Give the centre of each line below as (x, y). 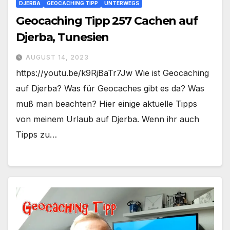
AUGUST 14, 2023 (57, 57)
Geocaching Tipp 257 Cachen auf (107, 21)
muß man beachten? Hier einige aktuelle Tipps (107, 104)
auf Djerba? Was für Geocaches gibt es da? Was (110, 89)
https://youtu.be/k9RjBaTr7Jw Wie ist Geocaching (112, 73)
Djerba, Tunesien (63, 37)
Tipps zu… (36, 135)
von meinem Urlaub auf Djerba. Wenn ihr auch (108, 119)
